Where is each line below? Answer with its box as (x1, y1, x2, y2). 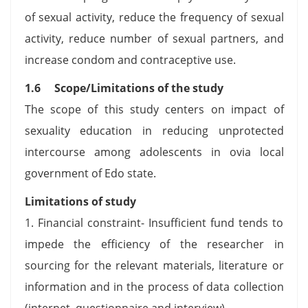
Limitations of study (24, 193, 136, 209)
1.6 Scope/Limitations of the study (24, 80, 223, 96)
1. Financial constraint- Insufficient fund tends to (24, 214, 284, 230)
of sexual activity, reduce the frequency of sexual (24, 9, 284, 25)
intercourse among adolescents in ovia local (24, 144, 284, 159)
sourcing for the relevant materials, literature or (24, 257, 284, 273)
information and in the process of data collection (24, 278, 284, 294)
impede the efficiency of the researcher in (24, 236, 284, 252)
